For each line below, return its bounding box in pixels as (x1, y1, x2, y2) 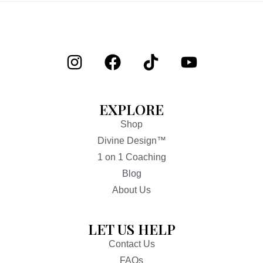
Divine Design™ (97, 136, 166, 146)
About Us (112, 185, 151, 195)
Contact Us (108, 239, 155, 249)
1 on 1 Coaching (97, 152, 166, 162)
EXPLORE (99, 100, 164, 119)
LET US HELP (87, 220, 176, 238)
